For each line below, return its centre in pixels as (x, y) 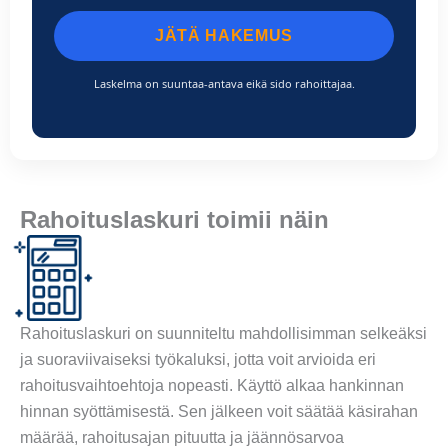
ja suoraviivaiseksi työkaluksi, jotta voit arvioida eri (198, 359)
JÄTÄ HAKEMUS (224, 35)
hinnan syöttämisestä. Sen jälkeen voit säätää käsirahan (219, 411)
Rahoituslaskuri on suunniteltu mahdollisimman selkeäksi (223, 333)
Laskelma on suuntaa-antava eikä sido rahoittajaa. (224, 83)
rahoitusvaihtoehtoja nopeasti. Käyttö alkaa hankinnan (212, 385)
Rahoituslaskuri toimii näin (174, 220)
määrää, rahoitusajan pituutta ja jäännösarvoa (182, 437)
